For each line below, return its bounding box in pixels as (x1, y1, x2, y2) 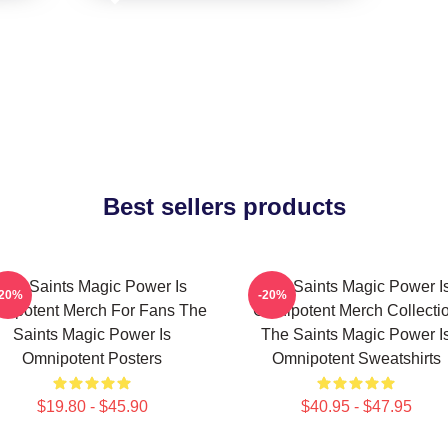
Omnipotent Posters (22, 350, 162, 367)
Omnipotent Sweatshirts (271, 350, 441, 367)
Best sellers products (102, 193, 346, 220)
